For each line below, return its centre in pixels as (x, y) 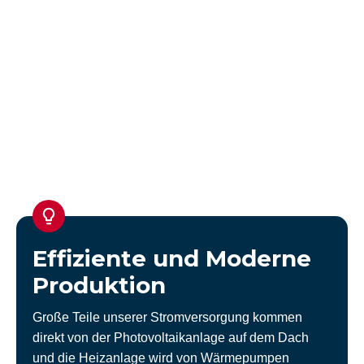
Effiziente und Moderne (172, 259)
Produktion (99, 286)
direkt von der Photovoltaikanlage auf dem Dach (171, 338)
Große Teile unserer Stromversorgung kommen (167, 318)
